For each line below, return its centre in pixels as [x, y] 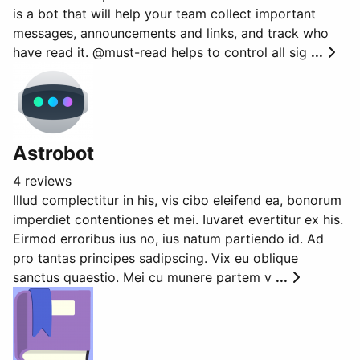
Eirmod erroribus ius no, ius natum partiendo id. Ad [168, 239]
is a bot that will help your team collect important [164, 14]
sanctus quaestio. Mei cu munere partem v [144, 277]
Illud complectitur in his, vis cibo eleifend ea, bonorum [177, 200]
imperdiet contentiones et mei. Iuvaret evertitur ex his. [178, 219]
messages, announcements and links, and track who [171, 33]
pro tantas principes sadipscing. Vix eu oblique [155, 258]
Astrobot [53, 153]
